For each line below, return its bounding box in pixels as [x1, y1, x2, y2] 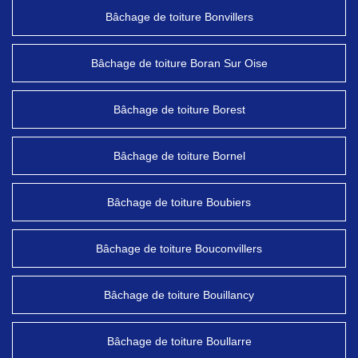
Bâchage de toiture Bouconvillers [96, 242, 262, 255]
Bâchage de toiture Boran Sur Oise [90, 57, 268, 70]
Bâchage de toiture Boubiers [107, 196, 251, 209]
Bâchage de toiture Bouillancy [104, 288, 254, 301]
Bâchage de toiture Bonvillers [105, 10, 253, 23]
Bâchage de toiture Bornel [113, 149, 245, 162]
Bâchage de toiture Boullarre [106, 335, 252, 348]
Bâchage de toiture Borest [113, 103, 245, 116]
